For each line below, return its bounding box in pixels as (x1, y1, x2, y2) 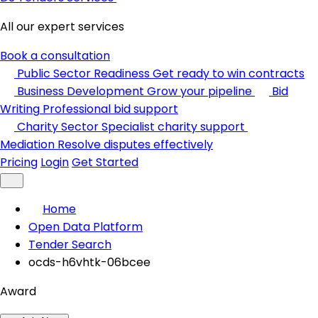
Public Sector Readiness (17, 65, 150, 82)
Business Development (17, 83, 144, 99)
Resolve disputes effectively (57, 136, 213, 153)
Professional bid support (43, 101, 178, 117)
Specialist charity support (102, 119, 245, 135)
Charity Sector (17, 119, 99, 135)
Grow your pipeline (147, 83, 252, 99)
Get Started (72, 154, 138, 170)
